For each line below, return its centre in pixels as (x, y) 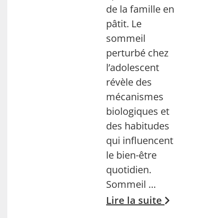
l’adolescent (133, 67)
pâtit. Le (124, 24)
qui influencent (140, 140)
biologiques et (138, 111)
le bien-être (132, 155)
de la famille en (140, 9)
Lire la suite (136, 200)
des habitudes (138, 126)
